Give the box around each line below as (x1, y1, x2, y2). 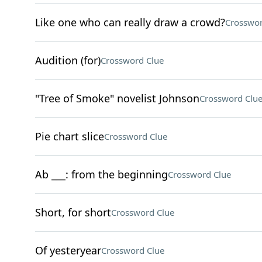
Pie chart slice (35, 129, 104, 143)
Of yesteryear (35, 243, 101, 257)
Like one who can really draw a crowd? (35, 15, 225, 29)
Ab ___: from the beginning (35, 167, 168, 181)
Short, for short (35, 205, 111, 219)
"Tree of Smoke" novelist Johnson (35, 91, 199, 105)
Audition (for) (35, 53, 101, 67)
